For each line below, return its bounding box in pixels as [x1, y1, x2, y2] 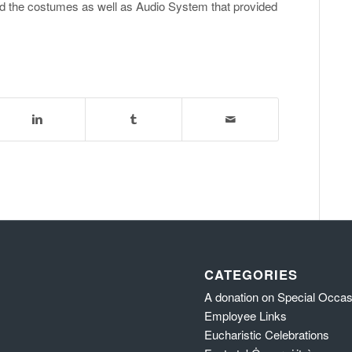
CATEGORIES [204, 264, 299, 284]
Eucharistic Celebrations [204, 325, 330, 343]
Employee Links [204, 306, 288, 324]
